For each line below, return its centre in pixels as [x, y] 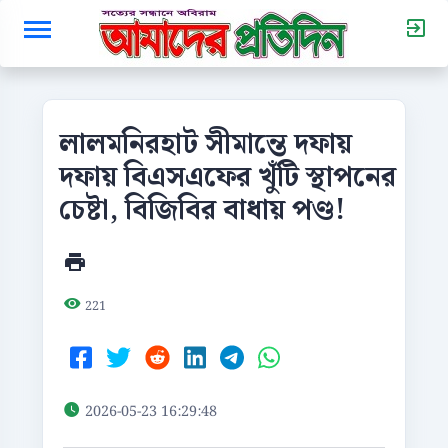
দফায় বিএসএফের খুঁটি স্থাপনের [227, 177]
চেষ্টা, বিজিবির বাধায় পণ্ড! [202, 210]
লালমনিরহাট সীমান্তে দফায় [205, 144]
